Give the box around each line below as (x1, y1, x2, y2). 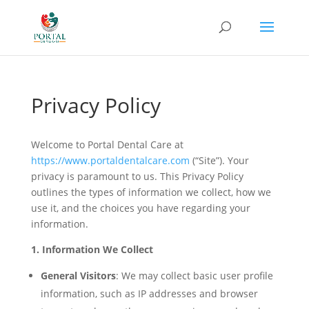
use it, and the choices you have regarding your (30, 201, 250, 215)
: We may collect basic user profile (115, 269, 273, 282)
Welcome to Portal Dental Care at (30, 138, 183, 151)
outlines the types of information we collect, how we (30, 186, 271, 199)
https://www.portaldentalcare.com (30, 154, 190, 167)
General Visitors (40, 269, 116, 282)
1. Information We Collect (30, 243, 153, 256)
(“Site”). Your (189, 154, 249, 167)
